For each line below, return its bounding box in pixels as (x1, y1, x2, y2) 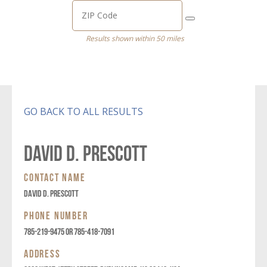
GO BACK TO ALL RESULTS (24, 104, 143, 118)
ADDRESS (24, 247, 61, 258)
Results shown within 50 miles (85, 33, 184, 44)
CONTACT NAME (24, 170, 86, 182)
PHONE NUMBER (24, 209, 88, 220)
